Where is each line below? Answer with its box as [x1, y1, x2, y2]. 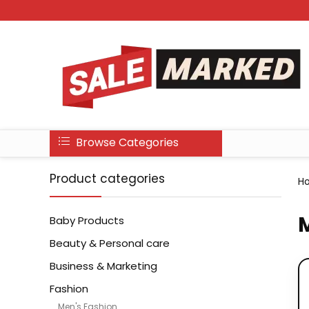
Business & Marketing [50, 259, 157, 273]
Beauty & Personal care [50, 236, 170, 250]
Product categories [50, 170, 165, 187]
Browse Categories [73, 134, 179, 150]
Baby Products [50, 213, 124, 228]
